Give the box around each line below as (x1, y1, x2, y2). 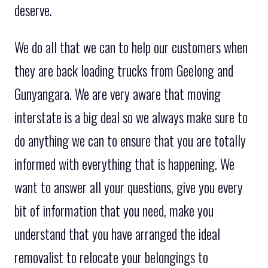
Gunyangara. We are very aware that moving (14, 83, 221, 104)
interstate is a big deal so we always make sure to (14, 106, 248, 127)
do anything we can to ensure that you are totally (14, 130, 246, 151)
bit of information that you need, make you (14, 200, 214, 221)
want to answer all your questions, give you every (14, 176, 243, 197)
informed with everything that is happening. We (14, 153, 234, 174)
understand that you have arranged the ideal (14, 223, 220, 244)
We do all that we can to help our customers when (14, 36, 248, 57)
